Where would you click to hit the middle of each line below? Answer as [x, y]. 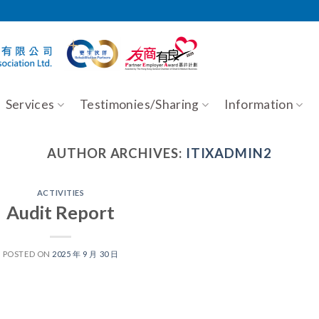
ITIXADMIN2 [229, 153]
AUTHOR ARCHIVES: [116, 153]
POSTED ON [27, 253]
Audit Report [61, 212]
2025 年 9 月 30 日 [85, 253]
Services [30, 104]
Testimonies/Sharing [140, 104]
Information [259, 104]
